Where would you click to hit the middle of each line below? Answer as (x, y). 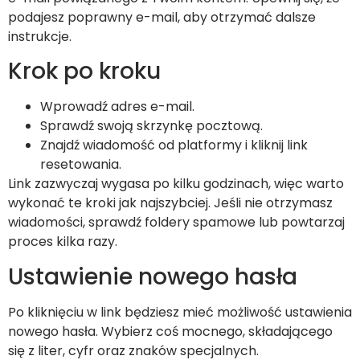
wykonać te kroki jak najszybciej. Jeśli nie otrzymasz (170, 203)
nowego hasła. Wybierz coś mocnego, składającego (170, 331)
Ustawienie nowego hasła (153, 276)
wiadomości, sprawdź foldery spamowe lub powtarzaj (176, 223)
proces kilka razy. (63, 242)
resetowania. (81, 165)
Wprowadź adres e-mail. (117, 107)
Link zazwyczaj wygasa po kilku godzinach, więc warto (176, 184)
